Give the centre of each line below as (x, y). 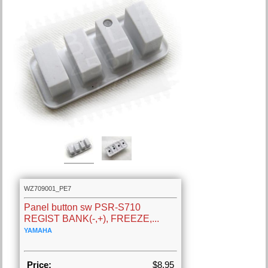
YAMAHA (38, 231)
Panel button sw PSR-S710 (83, 208)
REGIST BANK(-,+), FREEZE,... (92, 219)
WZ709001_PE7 (48, 189)
